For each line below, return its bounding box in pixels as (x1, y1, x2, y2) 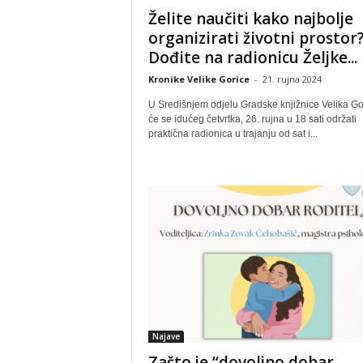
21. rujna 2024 (262, 73, 322, 85)
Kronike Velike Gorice (147, 73, 250, 85)
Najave (152, 331, 180, 342)
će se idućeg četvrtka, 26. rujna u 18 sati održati (147, 113, 357, 125)
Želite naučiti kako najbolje (147, 8, 353, 29)
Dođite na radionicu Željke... (147, 47, 357, 68)
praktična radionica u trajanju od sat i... (147, 128, 318, 139)
